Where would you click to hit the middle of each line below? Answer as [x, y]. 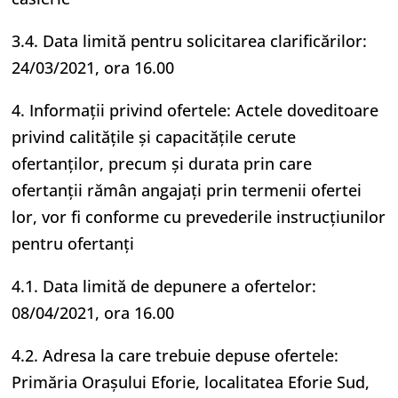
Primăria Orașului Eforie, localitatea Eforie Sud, [191, 382]
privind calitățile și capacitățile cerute [154, 137]
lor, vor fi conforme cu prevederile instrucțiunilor [199, 217]
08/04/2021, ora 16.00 [93, 313]
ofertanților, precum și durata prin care [162, 163]
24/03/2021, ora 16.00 [93, 68]
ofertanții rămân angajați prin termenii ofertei [187, 190]
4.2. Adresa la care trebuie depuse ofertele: [175, 355]
